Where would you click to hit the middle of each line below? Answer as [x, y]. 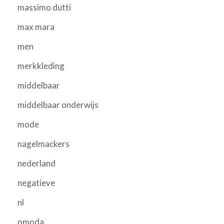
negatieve [36, 182]
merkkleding [41, 65]
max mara [36, 26]
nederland [36, 163]
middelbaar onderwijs [58, 104]
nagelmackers [43, 143]
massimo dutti [44, 7]
